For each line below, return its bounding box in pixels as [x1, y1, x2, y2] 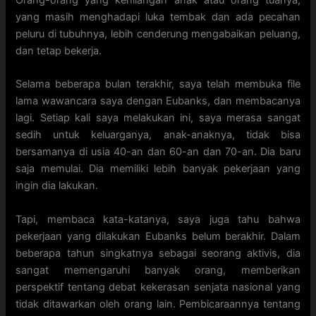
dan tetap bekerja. [16, 44, 102, 58]
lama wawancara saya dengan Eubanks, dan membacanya [16, 95, 300, 108]
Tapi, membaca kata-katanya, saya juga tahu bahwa [16, 212, 300, 226]
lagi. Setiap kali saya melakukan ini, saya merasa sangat [16, 111, 300, 125]
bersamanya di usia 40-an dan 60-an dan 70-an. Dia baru [16, 145, 300, 159]
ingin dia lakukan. [16, 179, 99, 193]
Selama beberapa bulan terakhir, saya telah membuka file [16, 78, 300, 91]
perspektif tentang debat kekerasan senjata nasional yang [16, 280, 300, 293]
